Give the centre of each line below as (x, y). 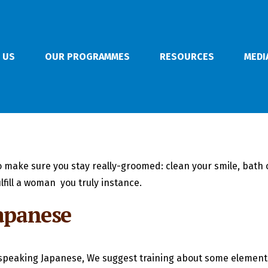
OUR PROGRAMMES (87, 56)
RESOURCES (187, 56)
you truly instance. (100, 183)
